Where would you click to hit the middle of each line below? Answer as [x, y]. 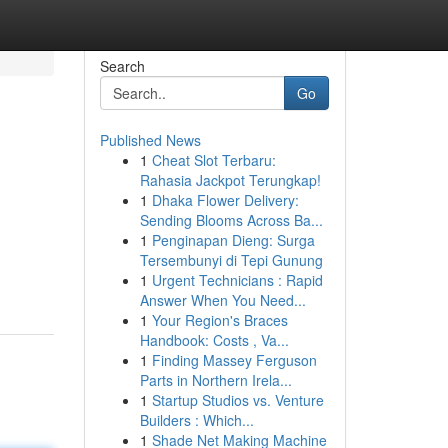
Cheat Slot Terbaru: [213, 160]
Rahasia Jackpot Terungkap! [230, 180]
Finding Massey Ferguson [234, 360]
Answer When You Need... [222, 300]
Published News [150, 140]
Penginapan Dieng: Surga [233, 240]
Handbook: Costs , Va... [214, 340]
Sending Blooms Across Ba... [231, 220]
